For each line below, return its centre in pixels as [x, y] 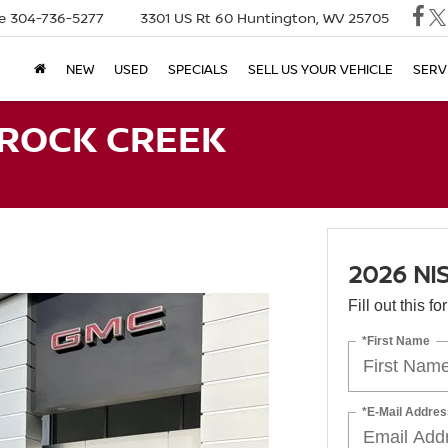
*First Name [395, 340]
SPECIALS [198, 68]
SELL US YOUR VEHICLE [320, 68]
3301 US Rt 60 [189, 18]
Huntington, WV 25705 [313, 18]
